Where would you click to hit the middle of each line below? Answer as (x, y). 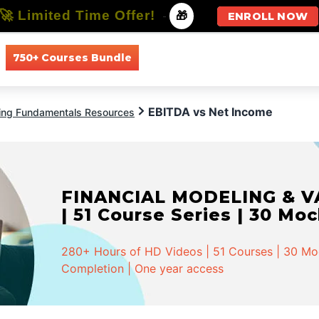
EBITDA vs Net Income (210, 112)
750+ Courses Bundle (72, 57)
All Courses (180, 57)
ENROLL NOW (268, 16)
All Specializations (272, 57)
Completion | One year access (143, 268)
